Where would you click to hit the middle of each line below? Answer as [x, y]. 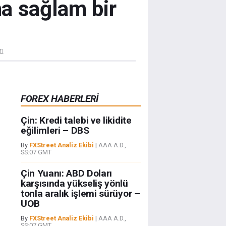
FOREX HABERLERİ [60, 99]
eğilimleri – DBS [55, 131]
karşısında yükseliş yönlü [74, 184]
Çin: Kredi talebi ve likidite [76, 121]
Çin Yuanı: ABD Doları [66, 174]
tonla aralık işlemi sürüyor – [80, 194]
